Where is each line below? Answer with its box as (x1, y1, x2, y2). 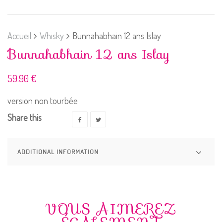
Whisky (40, 30, 64, 42)
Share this (7, 111, 42, 123)
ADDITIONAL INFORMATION (17, 148, 99, 156)
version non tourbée (7, 95, 78, 107)
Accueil (7, 30, 31, 42)
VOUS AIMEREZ (45, 198, 177, 220)
